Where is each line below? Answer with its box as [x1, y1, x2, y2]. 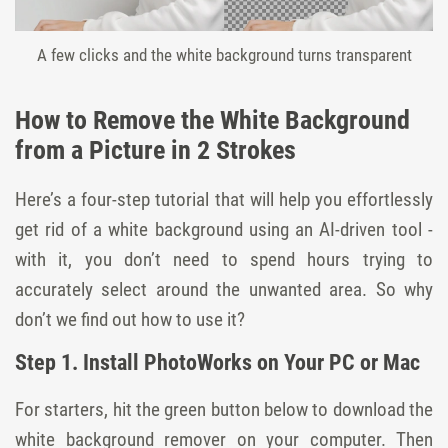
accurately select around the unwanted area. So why [15, 277, 433, 301]
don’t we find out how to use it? [15, 307, 245, 331]
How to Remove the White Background [15, 104, 410, 135]
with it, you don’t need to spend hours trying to [15, 247, 433, 271]
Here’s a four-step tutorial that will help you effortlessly [15, 187, 433, 211]
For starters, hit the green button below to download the [15, 397, 433, 421]
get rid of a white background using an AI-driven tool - [15, 217, 433, 241]
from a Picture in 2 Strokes [15, 134, 296, 165]
